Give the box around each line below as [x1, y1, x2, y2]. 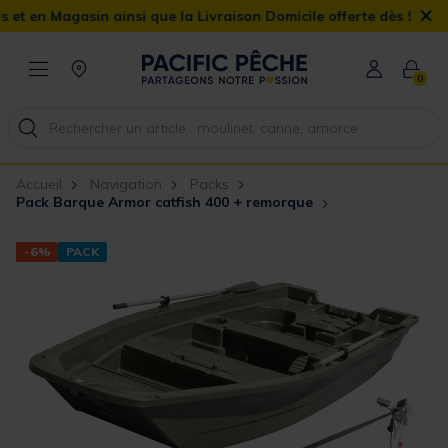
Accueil [16, 175, 66, 193]
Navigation [90, 175, 162, 193]
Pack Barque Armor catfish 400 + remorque [16, 193, 317, 212]
